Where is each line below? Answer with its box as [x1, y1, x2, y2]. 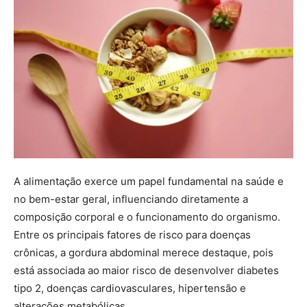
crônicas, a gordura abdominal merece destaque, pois [14, 245, 273, 259]
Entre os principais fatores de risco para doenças [14, 228, 251, 241]
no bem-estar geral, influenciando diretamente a [14, 192, 248, 206]
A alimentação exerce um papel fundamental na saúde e [14, 174, 284, 188]
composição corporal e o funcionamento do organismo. [14, 210, 280, 223]
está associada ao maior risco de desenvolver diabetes [14, 263, 279, 277]
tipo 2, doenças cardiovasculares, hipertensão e [14, 281, 246, 295]
